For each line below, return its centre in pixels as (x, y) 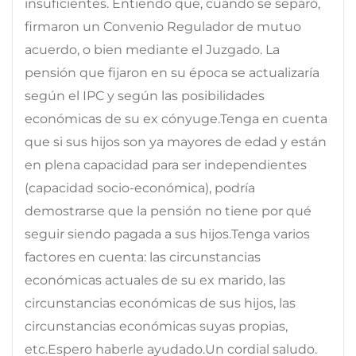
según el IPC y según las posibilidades (145, 95)
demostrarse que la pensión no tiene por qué (168, 211)
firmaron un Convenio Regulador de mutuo (163, 26)
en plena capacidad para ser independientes (166, 164)
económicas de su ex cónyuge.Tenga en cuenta (176, 118)
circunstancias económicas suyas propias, (156, 326)
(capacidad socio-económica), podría (140, 188)
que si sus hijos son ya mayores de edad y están (176, 141)
